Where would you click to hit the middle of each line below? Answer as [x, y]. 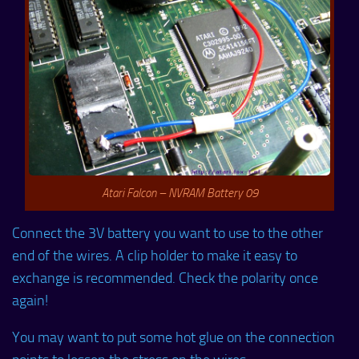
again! [30, 301]
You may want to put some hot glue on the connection [173, 338]
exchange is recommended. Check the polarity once [165, 278]
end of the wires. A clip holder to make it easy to [155, 256]
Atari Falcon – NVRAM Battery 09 [179, 194]
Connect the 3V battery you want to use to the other [167, 234]
